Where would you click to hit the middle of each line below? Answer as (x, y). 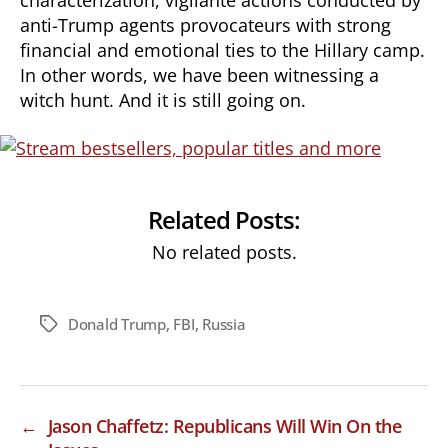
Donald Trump (117, 323)
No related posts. (224, 251)
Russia (224, 323)
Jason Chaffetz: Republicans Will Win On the (224, 425)
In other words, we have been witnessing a (199, 74)
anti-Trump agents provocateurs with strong (205, 24)
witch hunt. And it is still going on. (163, 99)
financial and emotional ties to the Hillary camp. (222, 49)
